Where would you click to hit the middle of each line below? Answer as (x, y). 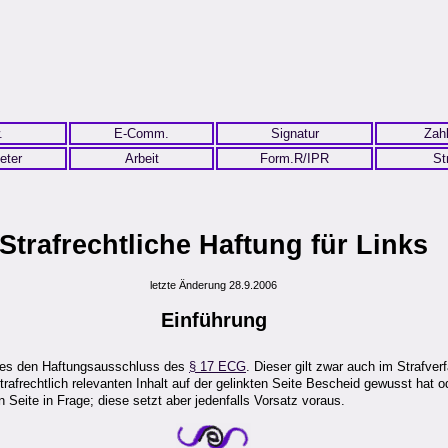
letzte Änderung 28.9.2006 (214, 285)
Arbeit (141, 158)
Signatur (294, 133)
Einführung (213, 319)
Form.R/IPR (294, 158)
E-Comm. (141, 133)
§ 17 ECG (217, 367)
